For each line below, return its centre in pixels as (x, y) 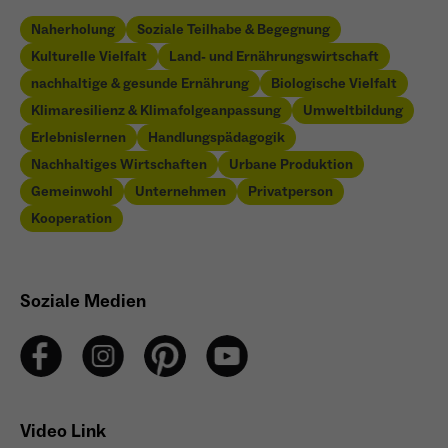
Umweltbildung (353, 110)
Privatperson (290, 191)
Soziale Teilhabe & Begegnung (233, 29)
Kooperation (71, 218)
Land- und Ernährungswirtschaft (274, 56)
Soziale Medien (83, 301)
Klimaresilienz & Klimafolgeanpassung (156, 110)
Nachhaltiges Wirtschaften (119, 164)
